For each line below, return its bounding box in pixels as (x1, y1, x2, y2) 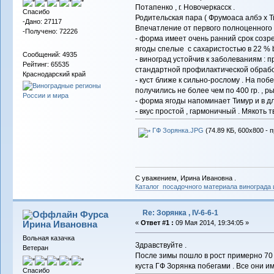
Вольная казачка (22, 234, 75, 242)
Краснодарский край (22, 70, 86, 78)
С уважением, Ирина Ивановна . (135, 174, 238, 182)
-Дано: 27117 (22, 18, 62, 26)
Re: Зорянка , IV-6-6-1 (142, 209, 218, 218)
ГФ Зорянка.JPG (150, 126, 204, 134)
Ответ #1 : (140, 219, 174, 227)
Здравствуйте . (135, 241, 187, 250)
